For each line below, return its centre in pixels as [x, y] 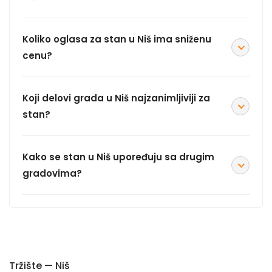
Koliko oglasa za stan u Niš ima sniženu [117, 39]
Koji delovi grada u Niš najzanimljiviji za [116, 98]
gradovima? [52, 174]
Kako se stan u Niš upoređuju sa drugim [118, 157]
